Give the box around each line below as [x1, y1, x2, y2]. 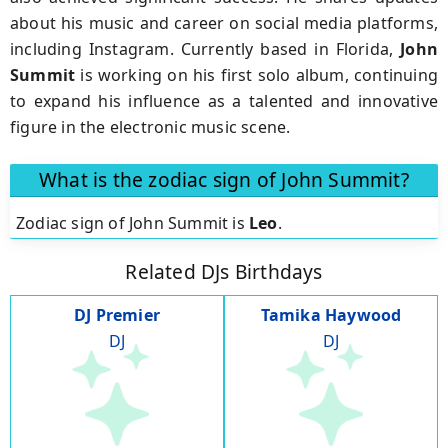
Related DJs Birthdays [125, 258, 323, 286]
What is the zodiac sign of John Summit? [39, 166, 409, 194]
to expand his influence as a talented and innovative [10, 89, 438, 112]
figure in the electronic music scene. [10, 115, 291, 138]
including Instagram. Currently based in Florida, [10, 37, 401, 60]
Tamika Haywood [260, 304, 402, 327]
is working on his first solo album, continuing [75, 63, 438, 86]
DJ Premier [74, 304, 160, 327]
